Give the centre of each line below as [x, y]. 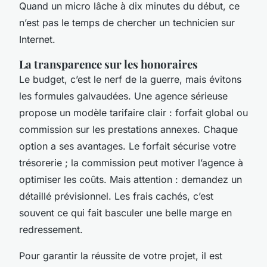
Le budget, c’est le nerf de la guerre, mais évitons [130, 79]
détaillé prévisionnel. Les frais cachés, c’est [116, 196]
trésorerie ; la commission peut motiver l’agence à [131, 162]
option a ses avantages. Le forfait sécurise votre [128, 146]
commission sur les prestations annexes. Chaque [128, 129]
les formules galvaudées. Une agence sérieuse [123, 96]
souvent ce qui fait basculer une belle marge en [125, 212]
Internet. [37, 39]
